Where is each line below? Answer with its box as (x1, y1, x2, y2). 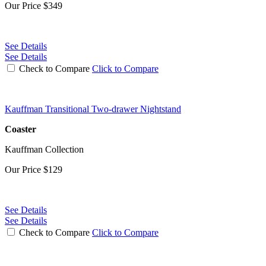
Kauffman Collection (5, 144, 84, 154)
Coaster (5, 123, 36, 134)
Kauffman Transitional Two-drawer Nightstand (5, 103, 181, 114)
